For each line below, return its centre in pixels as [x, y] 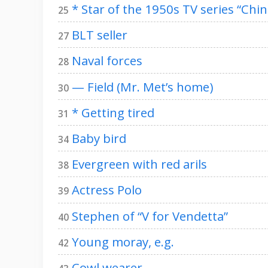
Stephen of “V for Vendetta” [150, 216]
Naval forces [107, 61]
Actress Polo [107, 190]
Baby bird [99, 138]
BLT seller [100, 35]
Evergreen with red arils [139, 164]
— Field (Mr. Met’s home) [143, 86]
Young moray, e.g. [123, 241]
